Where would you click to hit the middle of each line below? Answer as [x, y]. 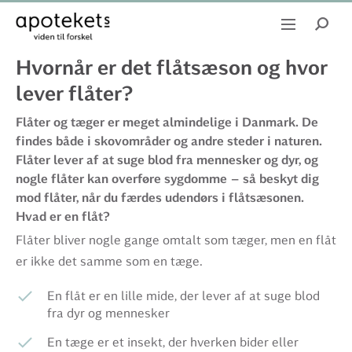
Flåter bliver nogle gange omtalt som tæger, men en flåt [176, 240]
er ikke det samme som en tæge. [109, 261]
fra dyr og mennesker [108, 313]
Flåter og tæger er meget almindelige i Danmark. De [167, 123]
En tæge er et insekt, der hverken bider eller [173, 342]
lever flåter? [74, 94]
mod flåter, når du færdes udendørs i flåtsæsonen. [160, 198]
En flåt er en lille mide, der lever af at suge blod [183, 296]
